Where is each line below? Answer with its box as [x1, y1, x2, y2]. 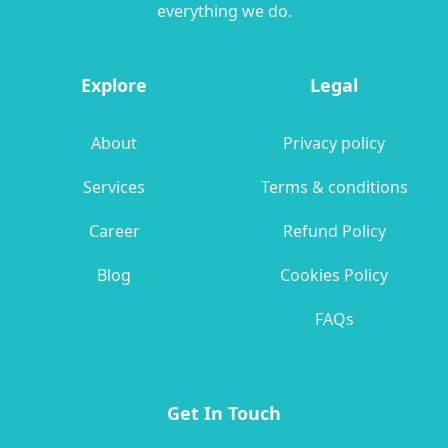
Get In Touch [167, 401, 281, 426]
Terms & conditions [260, 176, 408, 199]
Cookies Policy [280, 264, 388, 287]
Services [83, 176, 145, 199]
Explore [81, 73, 147, 98]
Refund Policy [282, 220, 386, 243]
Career [88, 220, 140, 243]
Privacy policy [283, 132, 385, 155]
